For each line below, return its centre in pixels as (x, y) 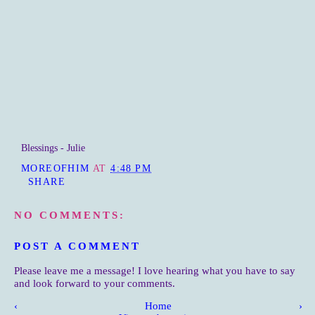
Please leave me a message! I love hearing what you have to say (155, 270)
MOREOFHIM (56, 168)
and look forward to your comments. (95, 283)
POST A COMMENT (77, 245)
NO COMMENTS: (70, 215)
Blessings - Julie (53, 148)
